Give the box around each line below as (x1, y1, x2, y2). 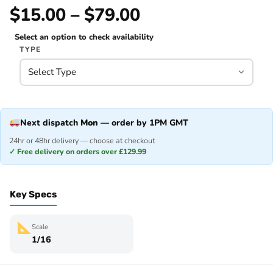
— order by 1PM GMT (98, 117, 189, 129)
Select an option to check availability (15, 32, 154, 43)
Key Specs (10, 188, 57, 200)
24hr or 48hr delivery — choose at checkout (9, 135, 155, 146)
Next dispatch (20, 117, 81, 129)
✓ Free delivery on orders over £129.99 (9, 146, 146, 157)
